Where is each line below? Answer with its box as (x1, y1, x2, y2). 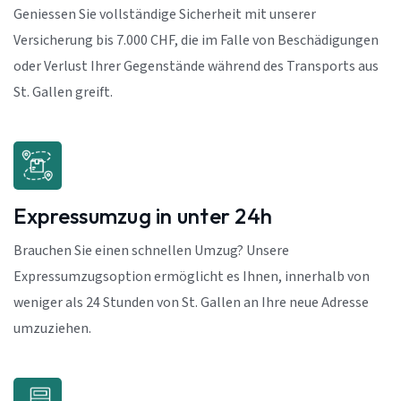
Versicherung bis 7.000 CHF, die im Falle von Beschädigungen (13, 31, 379, 50)
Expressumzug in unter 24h (13, 202, 272, 229)
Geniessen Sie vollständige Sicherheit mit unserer (13, 5, 316, 24)
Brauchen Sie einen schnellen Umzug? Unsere (13, 242, 289, 260)
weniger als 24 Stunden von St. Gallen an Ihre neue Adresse (13, 294, 369, 312)
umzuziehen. (13, 320, 91, 338)
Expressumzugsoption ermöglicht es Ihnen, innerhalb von (13, 268, 370, 286)
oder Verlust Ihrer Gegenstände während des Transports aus (13, 57, 379, 76)
